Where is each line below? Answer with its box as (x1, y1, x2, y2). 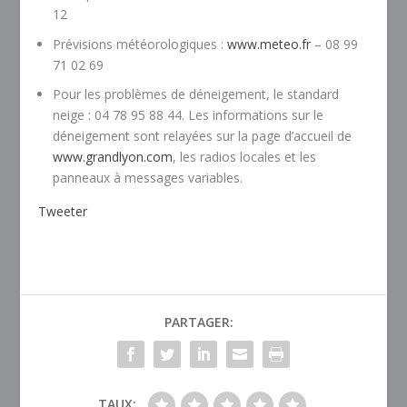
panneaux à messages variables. (53, 169, 243, 187)
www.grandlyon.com (53, 148, 174, 166)
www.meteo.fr (227, 35, 312, 53)
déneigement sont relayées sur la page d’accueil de (53, 127, 356, 145)
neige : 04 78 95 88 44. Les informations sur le (53, 106, 324, 124)
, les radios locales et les (173, 148, 317, 166)
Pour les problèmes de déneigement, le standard (53, 85, 340, 104)
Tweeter (38, 203, 88, 221)
